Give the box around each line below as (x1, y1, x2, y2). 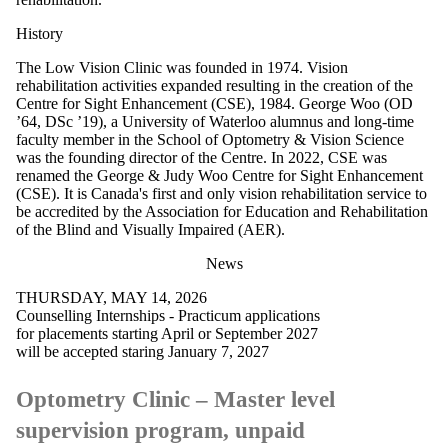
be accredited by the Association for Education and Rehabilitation (16, 202, 428, 220)
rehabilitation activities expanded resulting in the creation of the (16, 76, 413, 94)
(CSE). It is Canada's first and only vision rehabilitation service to (16, 184, 427, 202)
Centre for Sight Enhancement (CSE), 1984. (16, 94, 299, 112)
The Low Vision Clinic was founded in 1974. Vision (16, 58, 348, 76)
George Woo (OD (299, 94, 413, 112)
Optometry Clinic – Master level (16, 386, 335, 412)
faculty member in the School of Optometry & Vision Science (16, 130, 404, 148)
